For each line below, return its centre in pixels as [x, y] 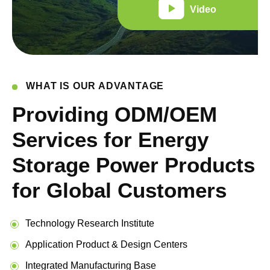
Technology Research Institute [89, 223]
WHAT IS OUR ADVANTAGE [95, 85]
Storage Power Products [134, 165]
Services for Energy [111, 139]
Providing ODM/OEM [115, 114]
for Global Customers [120, 190]
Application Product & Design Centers [106, 244]
